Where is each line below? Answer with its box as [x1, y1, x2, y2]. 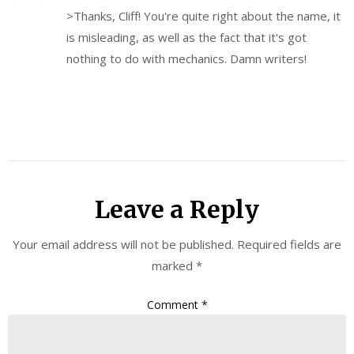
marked [152, 258, 196, 274]
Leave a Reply [95, 194, 259, 225]
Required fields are [237, 236, 341, 253]
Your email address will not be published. [13, 236, 234, 253]
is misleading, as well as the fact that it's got [66, 29, 307, 46]
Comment [146, 296, 201, 312]
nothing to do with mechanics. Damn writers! [66, 51, 307, 67]
